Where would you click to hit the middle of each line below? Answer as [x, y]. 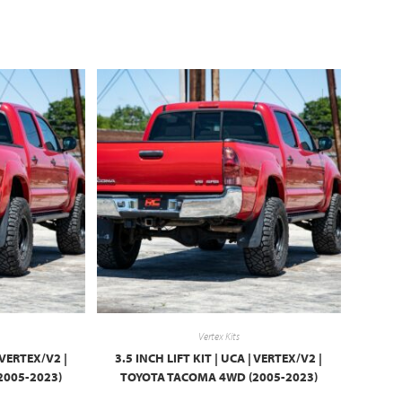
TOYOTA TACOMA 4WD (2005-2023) [218, 376]
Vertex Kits [218, 336]
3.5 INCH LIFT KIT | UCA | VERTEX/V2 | [219, 358]
